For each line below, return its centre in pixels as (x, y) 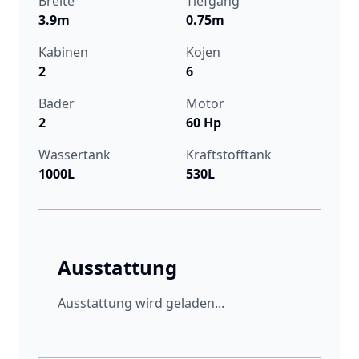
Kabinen (63, 52)
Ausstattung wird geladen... (141, 303)
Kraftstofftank (229, 155)
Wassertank (75, 155)
